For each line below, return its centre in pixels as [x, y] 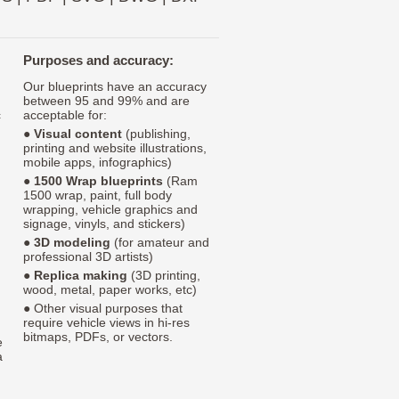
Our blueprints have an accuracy [115, 87]
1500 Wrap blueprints [98, 181]
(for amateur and [160, 243]
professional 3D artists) [88, 257]
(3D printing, [164, 276]
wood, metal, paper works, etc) [110, 290]
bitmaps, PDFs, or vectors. [98, 337]
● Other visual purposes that [103, 309]
